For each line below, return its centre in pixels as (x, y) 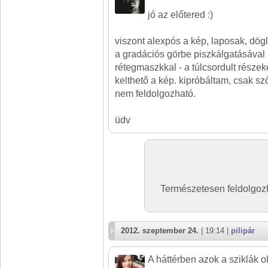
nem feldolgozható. (155, 94)
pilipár (243, 231)
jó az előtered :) (180, 15)
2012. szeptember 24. (160, 231)
